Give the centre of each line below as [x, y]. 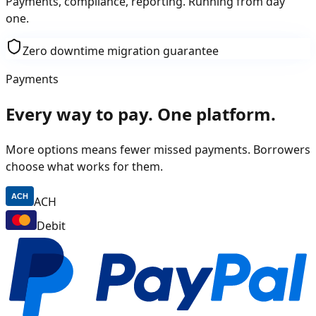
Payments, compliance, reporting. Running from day [145, 18]
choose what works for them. [84, 183]
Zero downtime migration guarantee [121, 68]
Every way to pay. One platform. [141, 130]
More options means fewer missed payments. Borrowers [158, 166]
